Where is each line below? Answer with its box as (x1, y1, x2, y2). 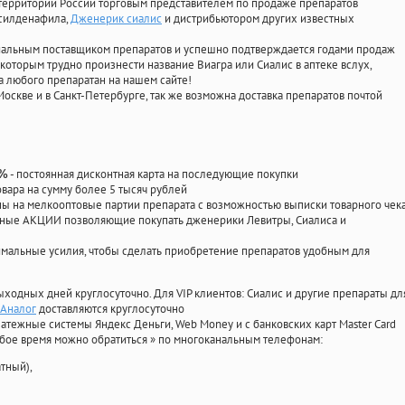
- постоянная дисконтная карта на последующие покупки (8, 166, 298, 183)
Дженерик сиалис (71, 11, 162, 27)
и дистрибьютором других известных (162, 11, 354, 27)
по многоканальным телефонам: (158, 332, 323, 348)
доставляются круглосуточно (36, 301, 184, 317)
